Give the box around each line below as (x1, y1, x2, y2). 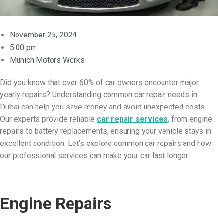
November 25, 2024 (10, 30, 77, 40)
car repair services (97, 114, 168, 124)
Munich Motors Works (10, 55, 85, 65)
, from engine (168, 114, 212, 124)
